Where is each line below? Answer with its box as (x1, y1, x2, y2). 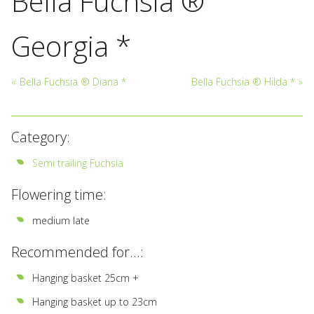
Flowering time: (11, 185, 107, 205)
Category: (11, 128, 70, 147)
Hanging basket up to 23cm (32, 295, 157, 309)
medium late (32, 214, 90, 228)
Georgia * (11, 27, 131, 66)
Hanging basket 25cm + (32, 271, 139, 285)
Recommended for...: (11, 243, 144, 262)
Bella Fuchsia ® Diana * (20, 75, 126, 89)
